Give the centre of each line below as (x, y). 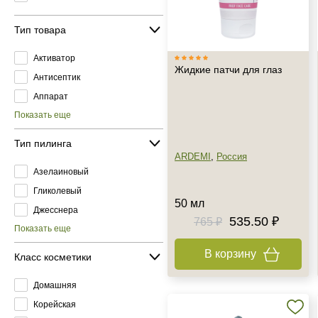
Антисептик (57, 77)
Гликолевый (57, 191)
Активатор (54, 58)
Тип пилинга (43, 143)
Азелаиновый (61, 171)
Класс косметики (53, 257)
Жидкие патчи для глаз (228, 70)
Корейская (55, 304)
